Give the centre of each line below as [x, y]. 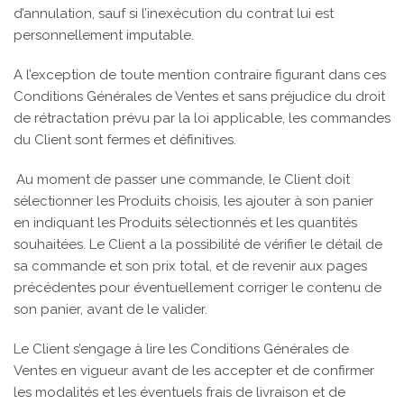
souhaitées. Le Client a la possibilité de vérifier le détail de [198, 244]
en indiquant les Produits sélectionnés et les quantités [185, 223]
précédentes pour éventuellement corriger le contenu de [197, 288]
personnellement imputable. [104, 35]
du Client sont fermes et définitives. [125, 140]
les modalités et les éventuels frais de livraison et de [179, 392]
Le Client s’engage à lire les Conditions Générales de [181, 349]
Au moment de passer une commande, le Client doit [183, 179]
